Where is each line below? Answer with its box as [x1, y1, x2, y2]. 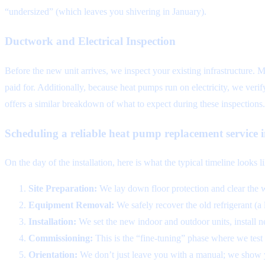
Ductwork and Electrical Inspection [5, 35, 176, 48]
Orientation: [28, 249, 77, 260]
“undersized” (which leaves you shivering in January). [5, 6, 206, 18]
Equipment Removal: [28, 199, 114, 211]
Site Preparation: [28, 183, 97, 194]
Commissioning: [28, 232, 93, 244]
